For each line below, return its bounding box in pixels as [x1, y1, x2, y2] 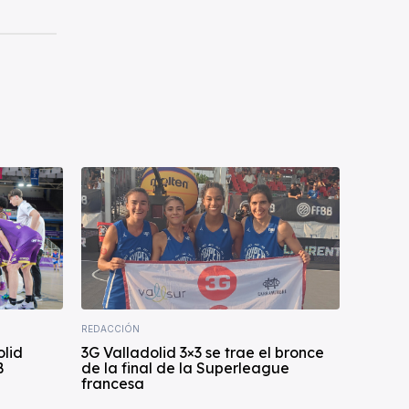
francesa [81, 373, 144, 393]
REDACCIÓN [81, 322, 140, 334]
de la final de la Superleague [81, 358, 289, 377]
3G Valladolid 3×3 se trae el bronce [81, 342, 324, 362]
